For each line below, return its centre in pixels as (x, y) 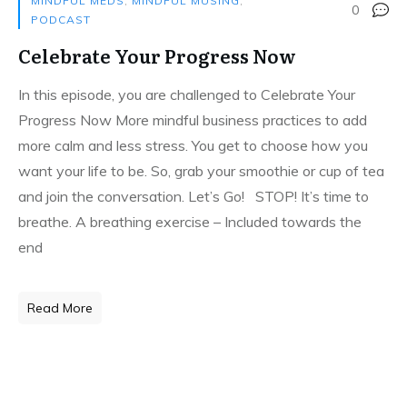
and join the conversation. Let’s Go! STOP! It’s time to (194, 196)
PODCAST (61, 20)
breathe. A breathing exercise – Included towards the (190, 222)
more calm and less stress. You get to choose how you (193, 145)
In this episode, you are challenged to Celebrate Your (187, 94)
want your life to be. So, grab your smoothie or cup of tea (201, 171)
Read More (60, 308)
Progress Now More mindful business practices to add (193, 120)
